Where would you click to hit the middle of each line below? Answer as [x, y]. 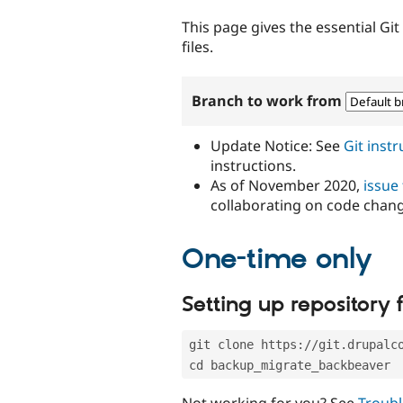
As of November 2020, [287, 185]
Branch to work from [269, 100]
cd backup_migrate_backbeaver [290, 365]
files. [197, 46]
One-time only [277, 260]
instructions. [253, 165]
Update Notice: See [277, 145]
